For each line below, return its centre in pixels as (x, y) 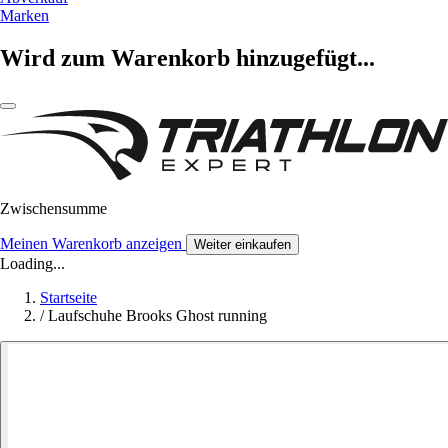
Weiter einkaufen (242, 244)
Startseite (68, 297)
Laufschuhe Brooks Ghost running (157, 315)
